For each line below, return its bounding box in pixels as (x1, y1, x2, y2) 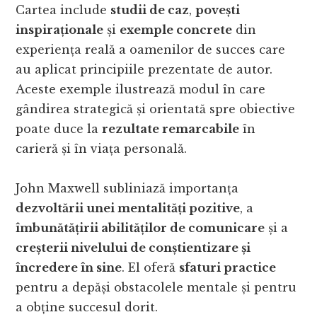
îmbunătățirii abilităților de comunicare (16, 221, 265, 236)
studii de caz (110, 3, 190, 18)
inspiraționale (16, 23, 104, 38)
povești (195, 3, 241, 18)
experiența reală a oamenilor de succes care (16, 42, 286, 57)
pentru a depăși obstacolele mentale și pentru (16, 280, 297, 295)
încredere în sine (16, 260, 122, 275)
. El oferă (122, 260, 180, 275)
